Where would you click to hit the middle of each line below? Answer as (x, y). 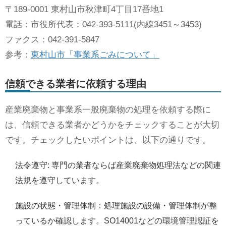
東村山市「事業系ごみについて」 (95, 55)
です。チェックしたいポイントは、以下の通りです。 (108, 140)
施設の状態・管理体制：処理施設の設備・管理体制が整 (116, 206)
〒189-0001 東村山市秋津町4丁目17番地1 (84, 10)
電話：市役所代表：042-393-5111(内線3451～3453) (103, 25)
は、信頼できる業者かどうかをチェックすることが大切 (112, 125)
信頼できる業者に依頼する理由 (76, 83)
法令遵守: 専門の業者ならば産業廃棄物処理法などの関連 (118, 165)
